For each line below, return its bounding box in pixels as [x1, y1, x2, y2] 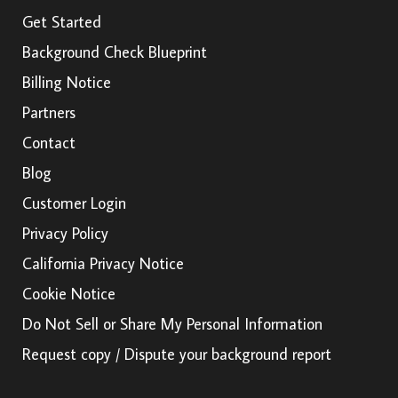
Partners [22, 101, 76, 123]
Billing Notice [22, 71, 111, 92]
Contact [22, 131, 76, 153]
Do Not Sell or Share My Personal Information [22, 313, 322, 334]
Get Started [22, 11, 101, 32]
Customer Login [22, 192, 126, 213]
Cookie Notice [22, 283, 115, 304]
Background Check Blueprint [22, 41, 207, 62]
